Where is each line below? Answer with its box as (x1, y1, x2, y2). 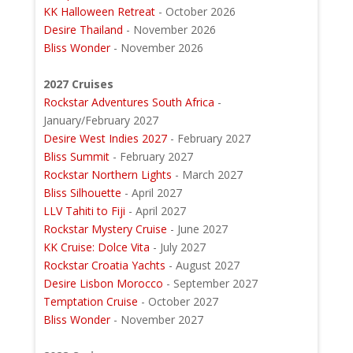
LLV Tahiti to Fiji (43, 203, 125, 219)
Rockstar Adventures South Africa (43, 95, 214, 110)
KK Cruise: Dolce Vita (43, 240, 150, 255)
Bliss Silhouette (43, 185, 121, 201)
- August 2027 (165, 258, 240, 273)
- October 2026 (158, 4, 236, 20)
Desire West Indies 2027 (43, 131, 167, 147)
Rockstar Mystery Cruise (43, 221, 167, 237)
